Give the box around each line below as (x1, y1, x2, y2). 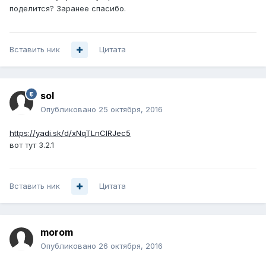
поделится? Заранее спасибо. (9, 4, 126, 14)
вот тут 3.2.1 (9, 140, 54, 150)
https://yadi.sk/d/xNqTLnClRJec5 (9, 128, 131, 138)
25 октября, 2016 (99, 104, 163, 115)
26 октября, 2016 (99, 241, 163, 251)
